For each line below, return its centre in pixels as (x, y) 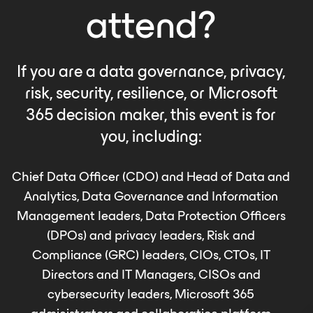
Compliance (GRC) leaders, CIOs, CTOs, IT (151, 255)
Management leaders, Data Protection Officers (151, 216)
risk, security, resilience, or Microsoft (151, 93)
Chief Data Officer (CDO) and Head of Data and (151, 176)
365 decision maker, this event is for (151, 115)
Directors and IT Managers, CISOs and (151, 274)
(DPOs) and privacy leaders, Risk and (151, 235)
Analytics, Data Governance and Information (151, 196)
